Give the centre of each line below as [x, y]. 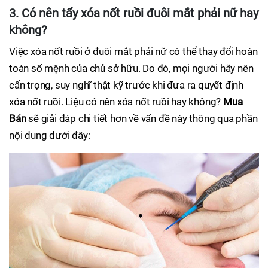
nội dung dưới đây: [50, 135]
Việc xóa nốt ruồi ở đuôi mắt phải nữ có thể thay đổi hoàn [133, 52]
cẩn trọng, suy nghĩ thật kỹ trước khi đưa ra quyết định [126, 85]
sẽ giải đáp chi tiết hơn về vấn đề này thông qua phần [142, 119]
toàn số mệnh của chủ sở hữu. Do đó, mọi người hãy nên [131, 68]
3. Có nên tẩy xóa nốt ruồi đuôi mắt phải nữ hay [134, 13]
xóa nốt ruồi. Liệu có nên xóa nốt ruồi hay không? [116, 102]
